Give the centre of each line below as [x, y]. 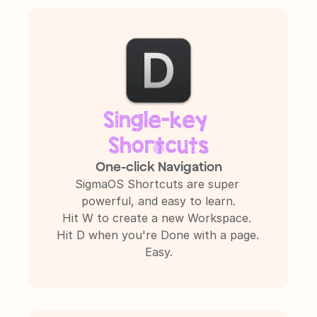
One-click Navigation [158, 167]
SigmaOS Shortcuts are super [157, 184]
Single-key [155, 120]
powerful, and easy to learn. [158, 201]
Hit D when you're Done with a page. [158, 235]
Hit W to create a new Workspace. [157, 218]
